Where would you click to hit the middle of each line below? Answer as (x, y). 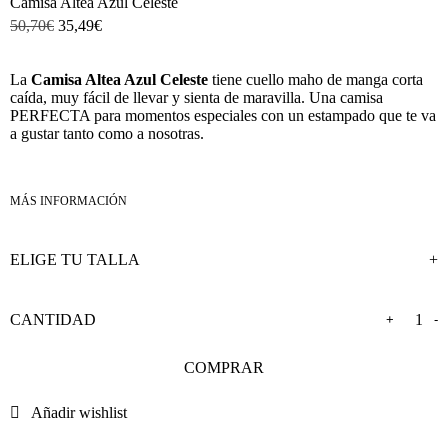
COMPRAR (224, 367)
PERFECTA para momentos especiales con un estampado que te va (223, 115)
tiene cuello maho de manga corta (317, 79)
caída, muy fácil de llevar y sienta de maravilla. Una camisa (196, 97)
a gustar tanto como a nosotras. (107, 133)
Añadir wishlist (79, 412)
